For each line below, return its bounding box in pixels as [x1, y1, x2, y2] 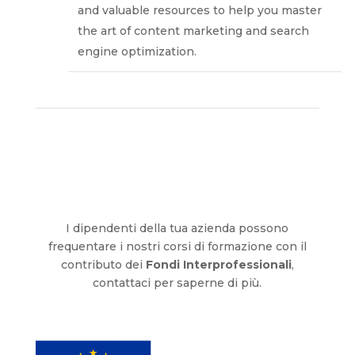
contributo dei [60, 257, 146, 272]
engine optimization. [78, 44, 197, 59]
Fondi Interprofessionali [145, 257, 292, 272]
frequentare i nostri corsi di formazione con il [48, 239, 307, 254]
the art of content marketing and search [78, 23, 310, 38]
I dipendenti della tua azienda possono [66, 220, 289, 235]
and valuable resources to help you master [78, 2, 323, 17]
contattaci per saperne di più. [93, 275, 262, 290]
